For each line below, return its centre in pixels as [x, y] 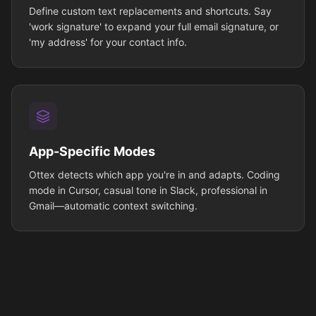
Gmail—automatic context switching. [113, 206]
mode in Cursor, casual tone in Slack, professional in [148, 190]
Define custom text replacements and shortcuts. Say [150, 11]
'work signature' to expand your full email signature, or [154, 27]
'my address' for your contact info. [108, 42]
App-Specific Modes [92, 152]
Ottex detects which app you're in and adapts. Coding [154, 175]
